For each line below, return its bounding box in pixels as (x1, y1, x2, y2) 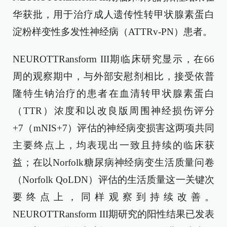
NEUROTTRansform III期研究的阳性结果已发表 (13, 209, 214, 219)
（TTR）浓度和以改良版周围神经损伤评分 (13, 105, 214, 116)
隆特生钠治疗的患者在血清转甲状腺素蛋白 (13, 88, 214, 99)
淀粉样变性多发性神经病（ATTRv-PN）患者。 (13, 26, 212, 37)
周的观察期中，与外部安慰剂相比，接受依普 (13, 71, 214, 82)
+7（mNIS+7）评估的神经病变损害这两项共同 (13, 123, 214, 133)
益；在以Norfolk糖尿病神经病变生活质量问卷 (13, 157, 214, 168)
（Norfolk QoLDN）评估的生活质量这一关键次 (13, 174, 214, 185)
